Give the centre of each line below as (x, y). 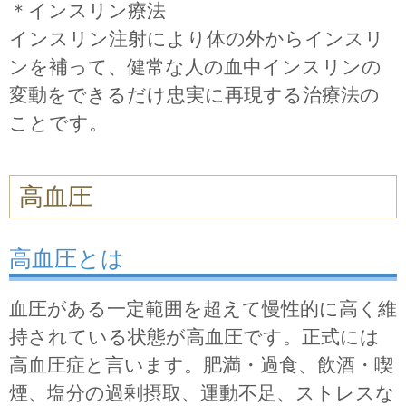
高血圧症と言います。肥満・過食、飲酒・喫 (201, 364)
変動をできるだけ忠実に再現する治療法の (194, 94)
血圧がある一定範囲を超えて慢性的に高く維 (203, 308)
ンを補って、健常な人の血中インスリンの (195, 66)
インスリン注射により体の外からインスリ (197, 38)
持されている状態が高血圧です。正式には (194, 336)
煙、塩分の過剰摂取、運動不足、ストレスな (202, 392)
